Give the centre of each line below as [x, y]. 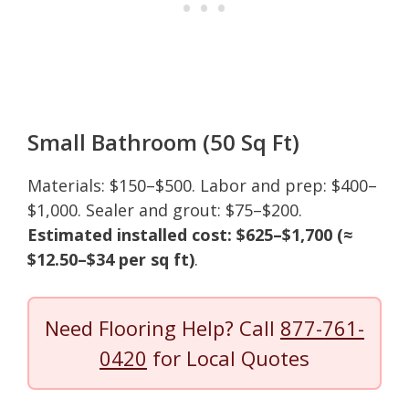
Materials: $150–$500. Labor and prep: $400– [202, 185]
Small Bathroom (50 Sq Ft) [163, 142]
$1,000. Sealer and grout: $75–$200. [165, 210]
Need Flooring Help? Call [163, 327]
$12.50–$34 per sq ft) [111, 259]
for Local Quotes [228, 357]
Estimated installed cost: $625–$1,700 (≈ [190, 234]
